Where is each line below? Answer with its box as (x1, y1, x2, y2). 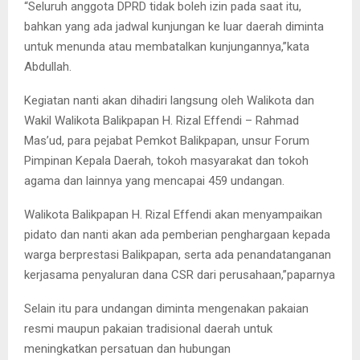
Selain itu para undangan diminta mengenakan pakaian (24, 301, 309, 316)
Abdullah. (24, 59, 72, 74)
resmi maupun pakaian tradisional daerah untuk (24, 321, 272, 336)
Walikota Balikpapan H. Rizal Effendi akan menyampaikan (24, 207, 322, 222)
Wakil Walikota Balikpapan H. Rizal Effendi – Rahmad (24, 112, 299, 128)
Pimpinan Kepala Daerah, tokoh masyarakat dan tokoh (24, 153, 309, 168)
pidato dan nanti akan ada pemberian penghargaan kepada (24, 227, 330, 242)
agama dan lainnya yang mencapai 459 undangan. (24, 173, 284, 188)
